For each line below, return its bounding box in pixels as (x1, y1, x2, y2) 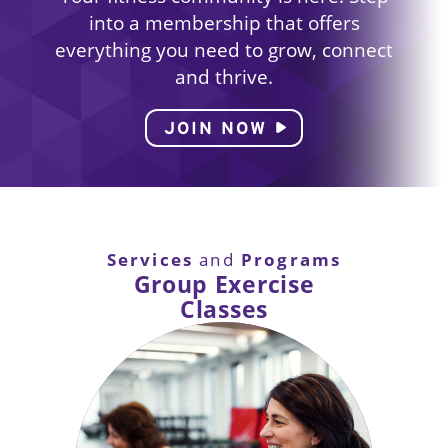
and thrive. (175, 63, 273, 89)
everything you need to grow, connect (55, 36, 393, 62)
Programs (240, 246, 342, 271)
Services (106, 246, 194, 271)
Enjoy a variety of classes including (91, 422, 357, 446)
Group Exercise (133, 268, 315, 300)
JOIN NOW (163, 117, 267, 137)
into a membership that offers (88, 9, 360, 35)
